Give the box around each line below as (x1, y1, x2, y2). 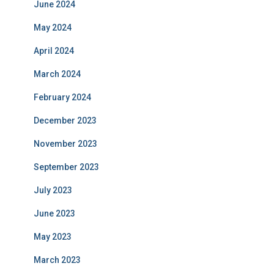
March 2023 (34, 255, 81, 265)
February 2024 (34, 92, 91, 103)
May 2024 (34, 23, 72, 33)
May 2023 (34, 232, 72, 242)
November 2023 (34, 139, 97, 149)
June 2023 (34, 209, 75, 219)
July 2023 (34, 185, 72, 196)
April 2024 (34, 46, 74, 56)
